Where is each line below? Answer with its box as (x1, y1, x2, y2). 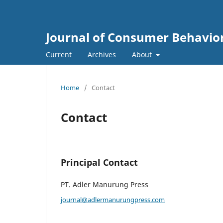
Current (46, 49, 72, 59)
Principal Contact (61, 156, 138, 168)
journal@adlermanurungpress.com (61, 195, 165, 204)
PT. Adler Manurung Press (61, 179, 148, 189)
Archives (88, 49, 116, 59)
